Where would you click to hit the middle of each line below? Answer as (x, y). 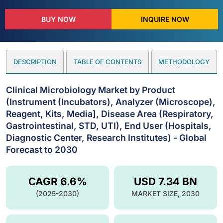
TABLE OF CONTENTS (107, 61)
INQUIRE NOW (165, 19)
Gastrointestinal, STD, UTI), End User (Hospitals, (109, 125)
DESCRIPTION (35, 61)
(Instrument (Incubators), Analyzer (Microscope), (111, 102)
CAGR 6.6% (57, 181)
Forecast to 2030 (42, 149)
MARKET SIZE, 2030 (166, 193)
